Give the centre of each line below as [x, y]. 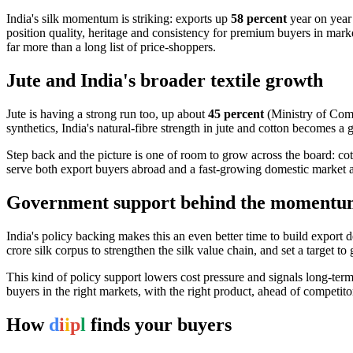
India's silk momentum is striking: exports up [119, 19]
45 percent [236, 114]
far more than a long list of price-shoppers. [111, 47]
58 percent [259, 19]
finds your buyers [159, 324]
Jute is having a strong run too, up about [107, 114]
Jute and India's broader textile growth [165, 81]
